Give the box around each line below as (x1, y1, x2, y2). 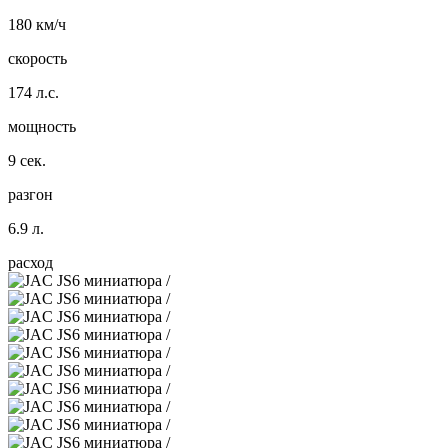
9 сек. (8, 151, 46, 169)
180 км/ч (8, 15, 66, 33)
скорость (8, 49, 67, 67)
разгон (8, 185, 53, 203)
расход (8, 253, 53, 271)
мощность (8, 117, 76, 135)
